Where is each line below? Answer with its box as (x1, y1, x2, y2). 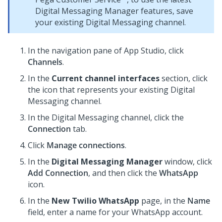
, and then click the (88, 167, 159, 178)
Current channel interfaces (52, 73, 160, 84)
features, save (139, 5, 193, 16)
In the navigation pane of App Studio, (28, 45, 166, 56)
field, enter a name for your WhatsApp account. (28, 207, 203, 218)
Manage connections (47, 140, 125, 151)
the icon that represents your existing (28, 84, 170, 95)
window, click (163, 156, 212, 167)
